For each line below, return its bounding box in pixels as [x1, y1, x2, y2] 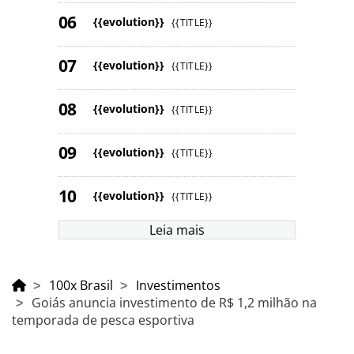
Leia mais [149, 220, 205, 239]
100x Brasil [49, 276, 113, 294]
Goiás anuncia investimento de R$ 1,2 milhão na [32, 293, 317, 311]
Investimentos [136, 276, 220, 294]
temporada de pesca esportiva [12, 311, 194, 329]
